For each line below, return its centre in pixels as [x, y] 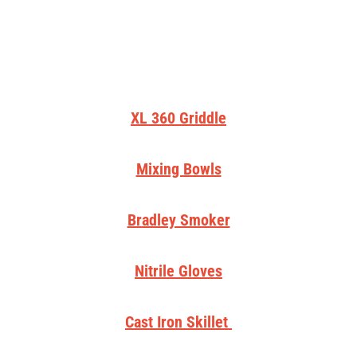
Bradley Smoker [178, 220]
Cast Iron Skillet [178, 322]
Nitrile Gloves [178, 271]
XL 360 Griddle [178, 118]
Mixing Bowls [178, 169]
